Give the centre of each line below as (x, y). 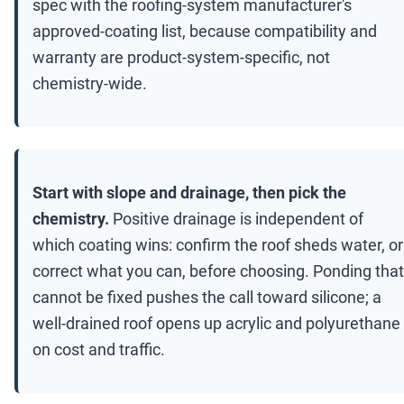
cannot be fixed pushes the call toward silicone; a (207, 298)
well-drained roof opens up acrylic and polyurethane (216, 324)
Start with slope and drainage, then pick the (189, 193)
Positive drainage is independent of (236, 219)
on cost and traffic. (99, 350)
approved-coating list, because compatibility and (205, 32)
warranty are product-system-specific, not (181, 58)
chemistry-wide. (90, 84)
